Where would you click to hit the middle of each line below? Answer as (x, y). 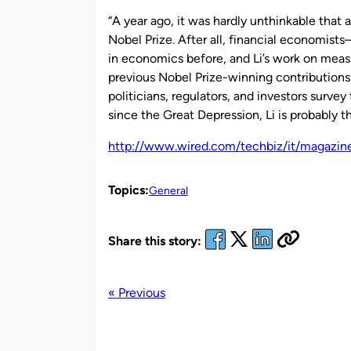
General (168, 190)
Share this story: (155, 241)
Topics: (128, 190)
